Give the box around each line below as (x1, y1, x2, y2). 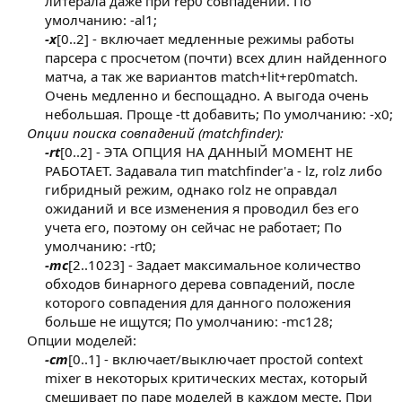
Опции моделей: (27, 331, 136, 350)
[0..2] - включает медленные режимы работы (57, 30, 354, 48)
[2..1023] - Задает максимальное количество (68, 256, 361, 275)
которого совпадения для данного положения (45, 293, 351, 312)
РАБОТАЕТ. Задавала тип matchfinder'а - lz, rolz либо (45, 162, 382, 180)
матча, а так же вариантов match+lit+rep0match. (45, 67, 358, 86)
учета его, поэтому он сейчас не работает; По (45, 218, 342, 237)
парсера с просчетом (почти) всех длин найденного (45, 48, 387, 67)
